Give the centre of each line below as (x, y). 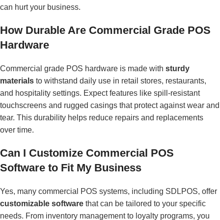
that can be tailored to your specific (145, 203)
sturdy (178, 68)
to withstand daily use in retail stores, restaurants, (120, 81)
